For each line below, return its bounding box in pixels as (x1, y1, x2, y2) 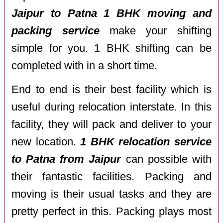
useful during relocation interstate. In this (11, 101, 212, 113)
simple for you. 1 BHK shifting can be (11, 42, 212, 54)
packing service (11, 24, 100, 37)
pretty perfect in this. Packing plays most (11, 206, 212, 218)
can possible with (121, 153, 212, 166)
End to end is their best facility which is (11, 84, 212, 96)
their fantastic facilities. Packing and (11, 171, 212, 183)
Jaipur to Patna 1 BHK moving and (11, 7, 212, 19)
